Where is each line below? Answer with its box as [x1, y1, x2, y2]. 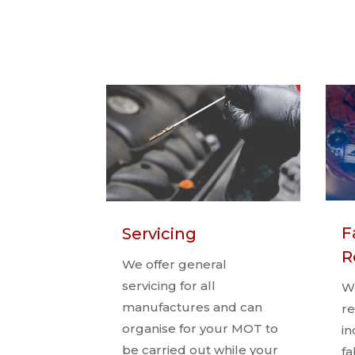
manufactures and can [122, 299, 263, 315]
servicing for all [122, 277, 216, 293]
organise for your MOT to [122, 320, 279, 336]
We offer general [122, 256, 227, 272]
